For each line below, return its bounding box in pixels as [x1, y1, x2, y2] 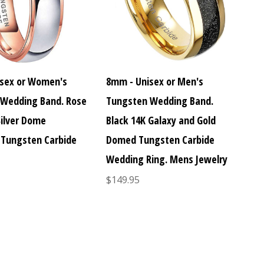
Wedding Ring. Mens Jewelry [105, 152, 227, 167]
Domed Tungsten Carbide [105, 133, 214, 147]
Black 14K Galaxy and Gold [105, 113, 216, 128]
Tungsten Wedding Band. [105, 94, 213, 108]
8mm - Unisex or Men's [105, 74, 203, 89]
